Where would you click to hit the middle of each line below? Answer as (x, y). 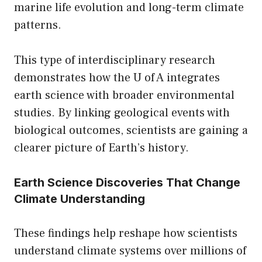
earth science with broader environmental (124, 95)
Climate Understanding (80, 199)
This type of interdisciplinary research (115, 60)
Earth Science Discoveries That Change (127, 182)
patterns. (38, 25)
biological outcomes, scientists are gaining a (131, 130)
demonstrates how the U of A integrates (117, 77)
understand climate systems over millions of (130, 251)
